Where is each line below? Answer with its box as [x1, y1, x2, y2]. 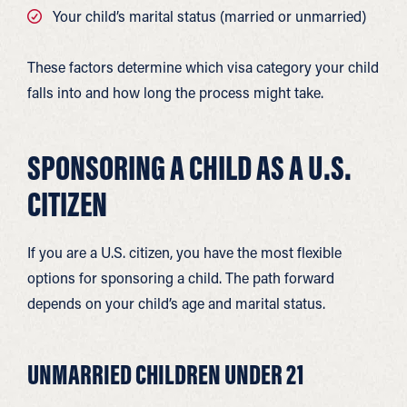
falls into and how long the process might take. [27, 83, 323, 102]
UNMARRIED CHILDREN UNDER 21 [27, 357, 304, 392]
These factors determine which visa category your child [27, 57, 379, 76]
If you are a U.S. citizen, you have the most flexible [27, 243, 342, 262]
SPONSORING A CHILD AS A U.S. [27, 145, 352, 189]
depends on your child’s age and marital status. [27, 293, 325, 313]
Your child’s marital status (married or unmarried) [53, 6, 366, 25]
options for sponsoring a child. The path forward [27, 268, 334, 287]
